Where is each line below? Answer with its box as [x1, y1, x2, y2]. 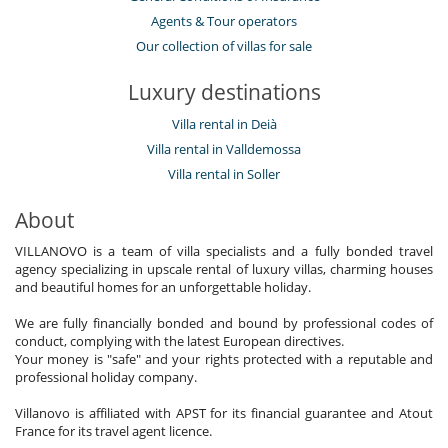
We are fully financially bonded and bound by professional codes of [15, 314, 433, 333]
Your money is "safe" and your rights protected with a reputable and [15, 350, 433, 369]
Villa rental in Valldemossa [147, 140, 301, 159]
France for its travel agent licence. [15, 422, 212, 441]
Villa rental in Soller [168, 165, 280, 184]
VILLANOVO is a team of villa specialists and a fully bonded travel [15, 242, 433, 261]
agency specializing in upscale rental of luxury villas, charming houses [15, 260, 433, 279]
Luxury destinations [127, 78, 321, 107]
